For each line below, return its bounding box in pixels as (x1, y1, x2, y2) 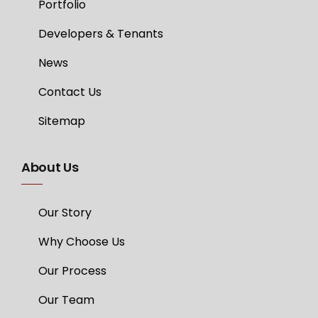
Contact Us (38, 84, 102, 101)
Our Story (38, 204, 92, 221)
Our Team (38, 292, 94, 309)
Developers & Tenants (38, 26, 163, 43)
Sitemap (38, 113, 85, 130)
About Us (21, 158, 79, 177)
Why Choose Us (38, 234, 125, 251)
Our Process (38, 263, 106, 280)
